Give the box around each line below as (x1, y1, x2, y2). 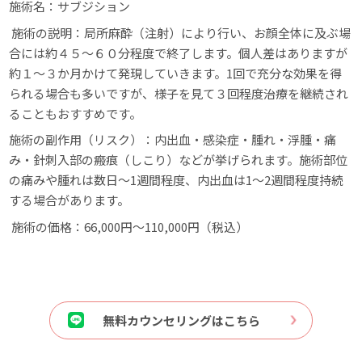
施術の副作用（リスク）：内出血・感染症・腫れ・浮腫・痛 (9, 131, 337, 149)
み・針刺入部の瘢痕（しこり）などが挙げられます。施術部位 (9, 151, 348, 169)
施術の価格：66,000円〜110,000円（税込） (9, 217, 249, 235)
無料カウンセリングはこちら (102, 311, 260, 329)
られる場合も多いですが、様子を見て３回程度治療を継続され (9, 84, 349, 102)
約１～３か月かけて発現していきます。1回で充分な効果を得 (9, 64, 343, 82)
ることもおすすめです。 (9, 104, 142, 122)
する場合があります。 (9, 192, 130, 209)
